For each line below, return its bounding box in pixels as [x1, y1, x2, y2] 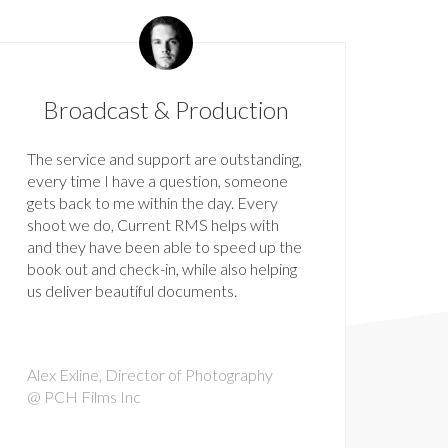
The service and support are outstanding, [26, 149, 302, 169]
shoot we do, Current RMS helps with [26, 215, 279, 235]
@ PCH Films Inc [26, 387, 141, 407]
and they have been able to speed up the [26, 237, 302, 257]
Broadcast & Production [42, 95, 289, 125]
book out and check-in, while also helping [26, 259, 297, 279]
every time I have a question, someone [26, 171, 288, 191]
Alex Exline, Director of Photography [26, 365, 273, 385]
